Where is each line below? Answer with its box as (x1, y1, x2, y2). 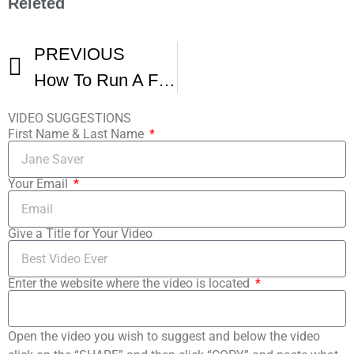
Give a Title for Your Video (8, 226, 153, 242)
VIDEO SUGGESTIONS (8, 111, 131, 126)
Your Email (8, 176, 71, 192)
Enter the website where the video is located (8, 276, 253, 292)
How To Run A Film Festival (158, 70, 175, 91)
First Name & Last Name (8, 126, 147, 142)
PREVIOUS (34, 44, 125, 65)
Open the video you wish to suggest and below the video (8, 329, 320, 345)
